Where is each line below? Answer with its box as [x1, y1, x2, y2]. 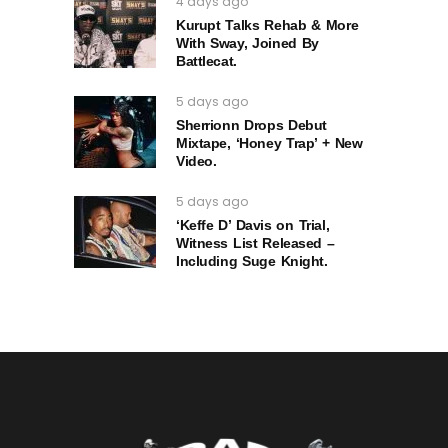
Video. [176, 152, 217, 169]
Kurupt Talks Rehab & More [176, 16, 359, 33]
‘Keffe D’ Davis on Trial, [176, 216, 330, 233]
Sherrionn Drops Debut [176, 116, 327, 133]
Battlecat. [176, 52, 237, 69]
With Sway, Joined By [176, 34, 319, 51]
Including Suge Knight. [176, 252, 328, 269]
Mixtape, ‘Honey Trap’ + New [176, 134, 363, 151]
